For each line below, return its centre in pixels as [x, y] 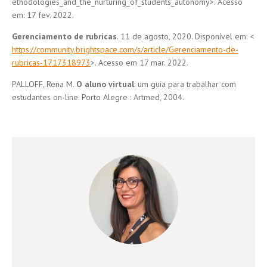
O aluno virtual [105, 84]
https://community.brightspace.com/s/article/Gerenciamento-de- [125, 49]
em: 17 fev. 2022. [43, 15]
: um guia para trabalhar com [185, 84]
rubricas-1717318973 [51, 62]
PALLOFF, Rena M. [44, 84]
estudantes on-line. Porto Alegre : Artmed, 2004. [98, 97]
